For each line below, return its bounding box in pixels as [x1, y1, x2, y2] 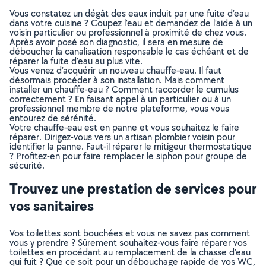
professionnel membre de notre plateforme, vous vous [9, 102, 229, 115]
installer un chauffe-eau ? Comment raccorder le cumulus [9, 83, 239, 96]
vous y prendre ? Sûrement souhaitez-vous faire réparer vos [9, 236, 247, 249]
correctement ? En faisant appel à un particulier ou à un [9, 93, 231, 105]
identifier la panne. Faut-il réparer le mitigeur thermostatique [9, 140, 252, 153]
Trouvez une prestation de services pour [9, 179, 256, 198]
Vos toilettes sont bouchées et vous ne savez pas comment [9, 227, 250, 239]
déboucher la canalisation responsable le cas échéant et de [9, 45, 249, 58]
